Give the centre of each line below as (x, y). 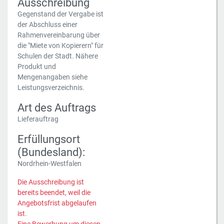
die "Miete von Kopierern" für (60, 45)
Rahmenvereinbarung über (59, 35)
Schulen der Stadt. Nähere (58, 56)
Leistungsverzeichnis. (51, 87)
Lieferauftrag (38, 119)
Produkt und (37, 66)
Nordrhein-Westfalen (49, 163)
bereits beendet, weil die (54, 192)
